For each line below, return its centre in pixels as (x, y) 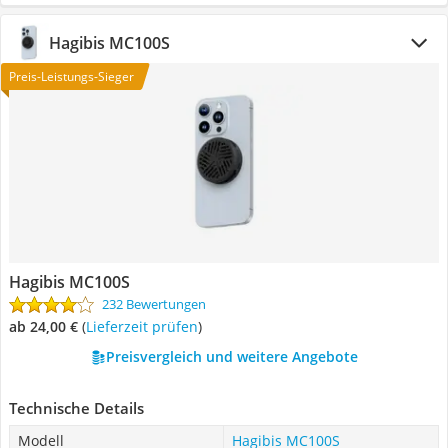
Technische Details (76, 408)
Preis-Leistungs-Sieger (71, 76)
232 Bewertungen (154, 304)
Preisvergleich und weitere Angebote (231, 356)
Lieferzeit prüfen (142, 326)
